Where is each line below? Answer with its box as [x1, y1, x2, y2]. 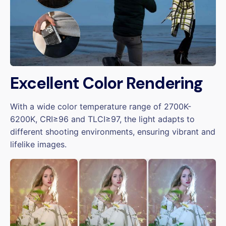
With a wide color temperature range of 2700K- [10, 101, 191, 111]
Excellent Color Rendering [10, 73, 203, 94]
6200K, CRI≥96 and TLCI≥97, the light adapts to [10, 114, 195, 124]
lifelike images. [10, 139, 67, 149]
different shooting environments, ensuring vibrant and [10, 127, 215, 137]
